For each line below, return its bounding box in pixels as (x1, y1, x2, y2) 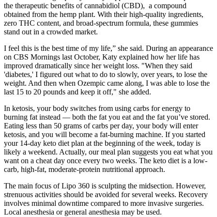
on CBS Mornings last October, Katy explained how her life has (4, 52, 200, 61)
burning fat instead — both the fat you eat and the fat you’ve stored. (4, 112, 210, 121)
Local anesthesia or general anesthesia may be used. (4, 207, 162, 216)
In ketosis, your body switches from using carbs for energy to (4, 104, 190, 112)
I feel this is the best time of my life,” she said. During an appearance (4, 44, 213, 52)
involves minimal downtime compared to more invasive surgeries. (4, 199, 204, 207)
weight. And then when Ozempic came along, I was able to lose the (4, 78, 210, 87)
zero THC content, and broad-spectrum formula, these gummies (4, 18, 198, 27)
